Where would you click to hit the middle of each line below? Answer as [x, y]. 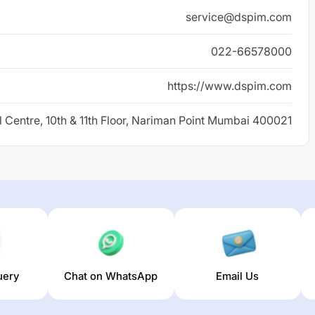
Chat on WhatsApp [111, 276]
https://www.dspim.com [230, 86]
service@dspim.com [239, 17]
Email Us [238, 276]
